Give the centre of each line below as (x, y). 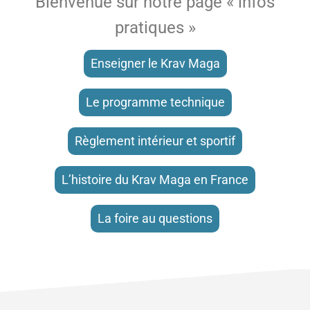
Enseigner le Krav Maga (155, 64)
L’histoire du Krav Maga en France (155, 180)
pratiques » (155, 28)
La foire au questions (155, 219)
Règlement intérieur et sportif (155, 141)
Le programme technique (155, 102)
